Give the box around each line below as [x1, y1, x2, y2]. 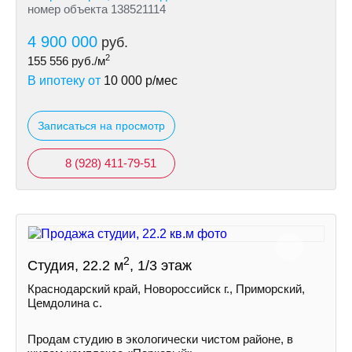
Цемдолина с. [27, 296, 102, 310]
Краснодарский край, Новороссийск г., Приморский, [27, 282, 305, 295]
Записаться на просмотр [38, 119, 165, 132]
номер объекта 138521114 [27, 2, 166, 16]
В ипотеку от [27, 74, 104, 87]
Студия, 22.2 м [27, 258, 123, 273]
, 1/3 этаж [130, 258, 192, 273]
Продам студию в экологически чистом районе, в [27, 332, 293, 346]
